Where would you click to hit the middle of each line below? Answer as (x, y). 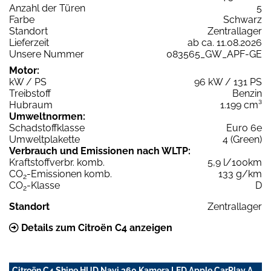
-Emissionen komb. (69, 174)
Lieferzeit (29, 42)
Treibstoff (30, 93)
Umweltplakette (44, 139)
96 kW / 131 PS (228, 82)
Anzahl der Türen (47, 8)
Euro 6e (244, 128)
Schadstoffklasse (47, 128)
